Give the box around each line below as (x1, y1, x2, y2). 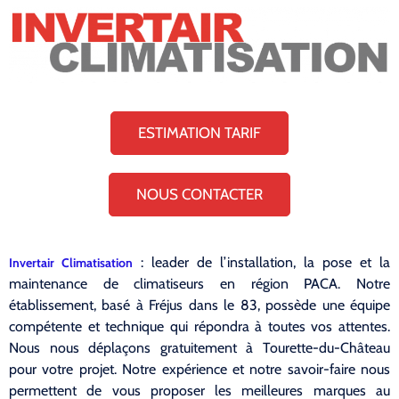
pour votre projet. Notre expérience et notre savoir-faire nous (9, 361, 390, 379)
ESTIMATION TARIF (138, 124, 261, 142)
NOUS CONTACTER (136, 185, 263, 204)
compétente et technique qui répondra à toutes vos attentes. (9, 318, 390, 336)
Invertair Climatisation (9, 255, 133, 272)
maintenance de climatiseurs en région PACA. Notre (9, 275, 390, 293)
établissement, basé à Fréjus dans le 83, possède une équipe (9, 297, 390, 314)
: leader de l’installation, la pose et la (133, 254, 390, 272)
